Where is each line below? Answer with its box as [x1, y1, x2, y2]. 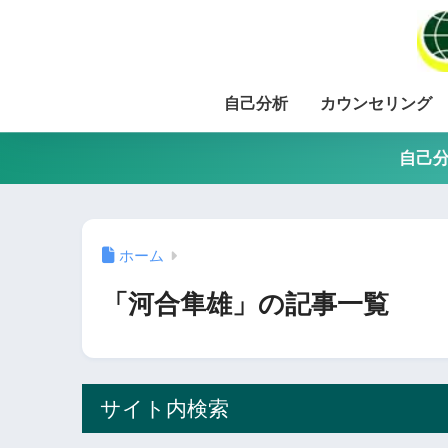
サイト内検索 [100, 397, 229, 421]
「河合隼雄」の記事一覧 [102, 290, 389, 319]
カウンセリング [320, 95, 432, 112]
